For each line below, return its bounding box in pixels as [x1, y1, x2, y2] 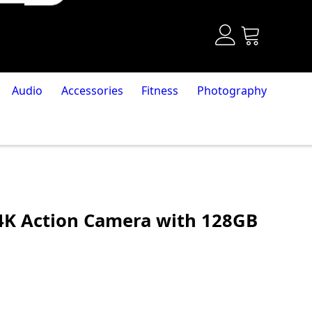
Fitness [141, 83, 179, 98]
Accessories [61, 83, 123, 98]
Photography [197, 83, 267, 98]
